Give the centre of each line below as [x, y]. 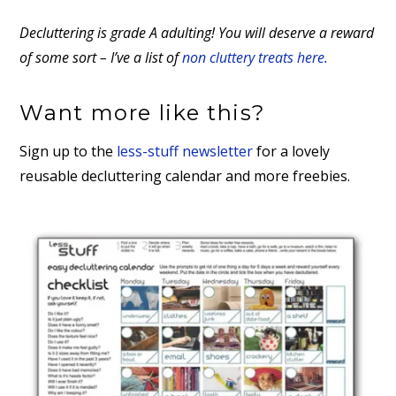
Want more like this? [143, 112]
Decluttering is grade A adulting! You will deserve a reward [197, 33]
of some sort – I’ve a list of [101, 58]
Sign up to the [69, 151]
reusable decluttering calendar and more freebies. [185, 175]
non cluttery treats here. [255, 58]
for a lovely [292, 151]
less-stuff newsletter [185, 151]
